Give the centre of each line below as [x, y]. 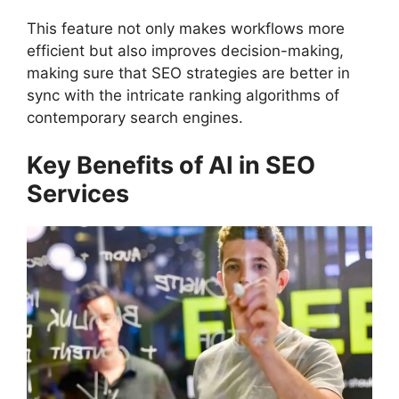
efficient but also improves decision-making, [185, 50]
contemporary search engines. [135, 117]
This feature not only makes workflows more [186, 28]
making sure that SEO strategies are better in [188, 73]
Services [78, 194]
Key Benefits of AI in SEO [171, 166]
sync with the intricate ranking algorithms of [183, 95]
